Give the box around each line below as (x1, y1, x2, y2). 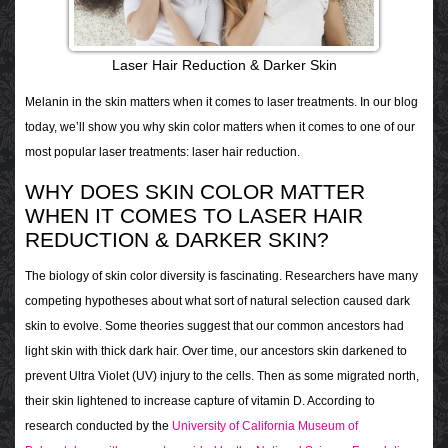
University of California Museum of (172, 419, 358, 434)
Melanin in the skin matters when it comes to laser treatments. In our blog (25, 95, 418, 110)
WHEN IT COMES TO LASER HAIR (25, 204, 363, 228)
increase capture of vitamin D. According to (144, 394, 375, 409)
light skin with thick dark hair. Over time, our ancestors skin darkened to (25, 344, 407, 359)
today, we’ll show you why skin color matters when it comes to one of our (25, 120, 415, 135)
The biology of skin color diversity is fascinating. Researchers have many (25, 269, 418, 284)
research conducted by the (25, 419, 172, 434)
